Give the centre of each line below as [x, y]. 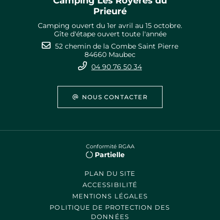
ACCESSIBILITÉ [110, 185]
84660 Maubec [110, 55]
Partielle [110, 155]
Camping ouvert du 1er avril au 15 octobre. [110, 26]
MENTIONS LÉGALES [110, 196]
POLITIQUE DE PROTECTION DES [110, 207]
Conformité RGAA [110, 146]
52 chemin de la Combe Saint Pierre [117, 46]
